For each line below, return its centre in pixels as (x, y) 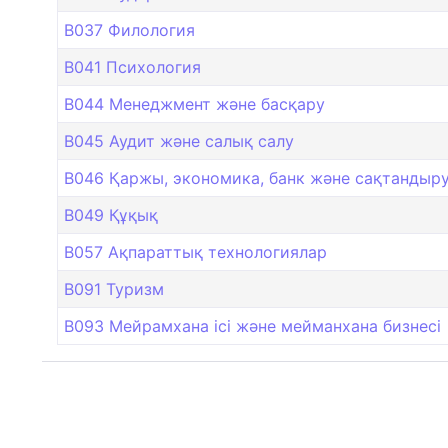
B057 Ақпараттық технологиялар (195, 252)
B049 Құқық (111, 215)
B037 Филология (129, 30)
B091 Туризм (114, 289)
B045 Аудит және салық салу (179, 141)
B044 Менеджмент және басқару (194, 104)
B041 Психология (132, 67)
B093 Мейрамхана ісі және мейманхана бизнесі (252, 326)
